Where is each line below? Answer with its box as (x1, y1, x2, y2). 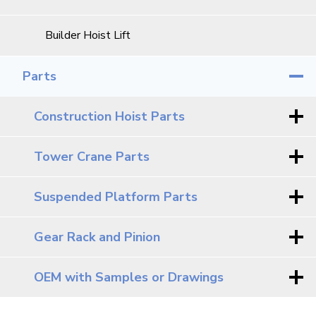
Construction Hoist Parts (34, 108, 185, 126)
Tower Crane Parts (34, 148, 150, 166)
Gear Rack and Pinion (34, 229, 160, 246)
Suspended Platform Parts (34, 188, 197, 206)
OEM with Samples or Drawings (34, 269, 224, 286)
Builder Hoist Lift (45, 28, 130, 44)
